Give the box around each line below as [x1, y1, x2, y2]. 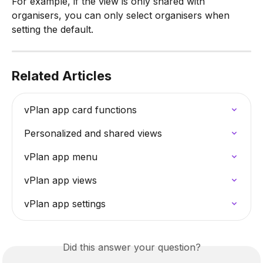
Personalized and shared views [24, 127, 162, 140]
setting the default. [12, 23, 93, 36]
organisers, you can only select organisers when [12, 9, 232, 22]
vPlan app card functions [24, 104, 137, 116]
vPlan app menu [24, 151, 97, 163]
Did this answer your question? [62, 241, 201, 254]
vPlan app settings [24, 198, 106, 210]
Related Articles [12, 68, 112, 84]
